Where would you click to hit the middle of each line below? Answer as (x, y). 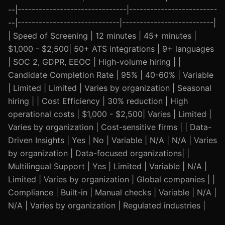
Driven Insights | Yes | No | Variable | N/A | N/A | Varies (113, 140)
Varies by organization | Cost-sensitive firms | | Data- (110, 127)
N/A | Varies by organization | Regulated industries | (107, 205)
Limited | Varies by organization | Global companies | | (111, 179)
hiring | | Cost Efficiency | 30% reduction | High (98, 101)
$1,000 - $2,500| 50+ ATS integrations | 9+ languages (111, 49)
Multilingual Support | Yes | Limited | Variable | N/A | (107, 166)
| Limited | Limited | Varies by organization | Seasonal (110, 88)
